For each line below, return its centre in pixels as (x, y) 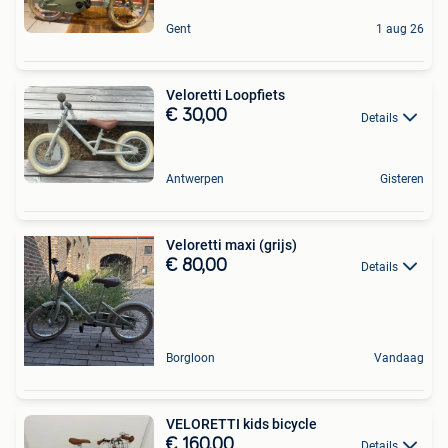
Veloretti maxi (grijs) (231, 244)
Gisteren (402, 178)
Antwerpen (195, 178)
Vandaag (399, 357)
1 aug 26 (400, 29)
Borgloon (190, 357)
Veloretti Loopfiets (225, 95)
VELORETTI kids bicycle (241, 423)
